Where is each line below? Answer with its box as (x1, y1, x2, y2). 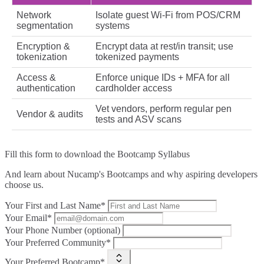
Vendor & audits (16, 109, 83, 120)
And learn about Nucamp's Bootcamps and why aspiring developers (5, 169, 258, 180)
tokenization (16, 52, 67, 62)
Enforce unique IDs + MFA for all (95, 72, 230, 83)
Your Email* (5, 213, 52, 223)
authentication (16, 83, 75, 94)
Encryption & (16, 41, 70, 52)
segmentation (16, 21, 73, 31)
